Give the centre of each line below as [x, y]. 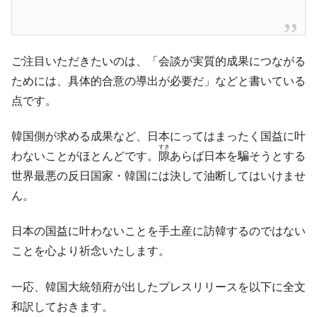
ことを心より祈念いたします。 [91, 251]
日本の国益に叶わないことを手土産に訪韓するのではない [158, 231]
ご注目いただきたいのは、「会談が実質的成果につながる [158, 61]
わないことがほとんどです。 [85, 156]
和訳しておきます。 [62, 306]
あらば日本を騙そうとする [238, 156]
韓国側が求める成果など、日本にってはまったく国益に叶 [158, 136]
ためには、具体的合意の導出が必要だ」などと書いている [158, 81]
